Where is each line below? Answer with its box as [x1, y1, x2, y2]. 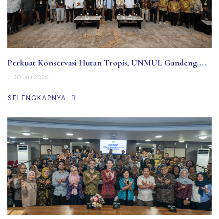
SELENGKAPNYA [8, 93, 66, 102]
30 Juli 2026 [13, 73, 49, 82]
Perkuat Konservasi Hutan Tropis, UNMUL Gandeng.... [7, 57, 206, 68]
